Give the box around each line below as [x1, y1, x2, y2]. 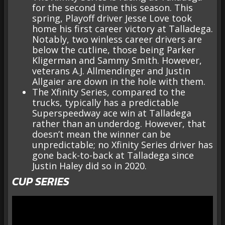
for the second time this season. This [32, 2, 193, 14]
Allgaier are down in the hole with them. [32, 75, 205, 88]
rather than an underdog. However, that [32, 118, 206, 130]
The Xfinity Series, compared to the [32, 86, 185, 98]
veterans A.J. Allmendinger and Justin [32, 65, 190, 77]
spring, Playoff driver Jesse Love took [32, 12, 192, 25]
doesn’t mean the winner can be [32, 128, 171, 141]
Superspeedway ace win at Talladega [32, 107, 191, 120]
